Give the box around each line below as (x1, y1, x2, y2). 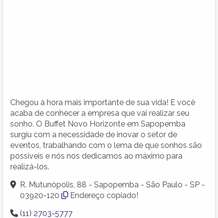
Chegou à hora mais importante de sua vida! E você (10, 97, 195, 107)
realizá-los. (10, 162, 49, 171)
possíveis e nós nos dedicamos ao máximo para (10, 151, 182, 161)
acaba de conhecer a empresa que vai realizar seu (10, 108, 189, 118)
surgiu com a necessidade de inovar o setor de (10, 129, 177, 139)
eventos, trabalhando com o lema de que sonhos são (10, 140, 202, 150)
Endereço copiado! (70, 190, 138, 200)
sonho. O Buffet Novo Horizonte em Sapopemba (10, 119, 185, 128)
